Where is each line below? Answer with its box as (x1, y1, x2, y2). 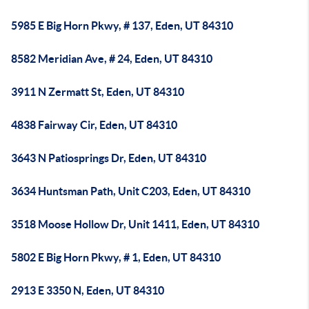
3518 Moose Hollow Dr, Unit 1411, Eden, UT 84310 (11, 218, 259, 230)
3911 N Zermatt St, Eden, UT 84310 (11, 86, 184, 98)
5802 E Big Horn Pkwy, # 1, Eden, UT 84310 (11, 251, 221, 263)
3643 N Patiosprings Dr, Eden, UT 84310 (11, 152, 206, 164)
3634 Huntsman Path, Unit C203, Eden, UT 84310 (11, 185, 250, 197)
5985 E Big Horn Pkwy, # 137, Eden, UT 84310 (11, 19, 233, 32)
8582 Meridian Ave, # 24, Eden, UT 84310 (11, 52, 212, 65)
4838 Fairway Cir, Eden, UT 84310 (11, 119, 177, 131)
